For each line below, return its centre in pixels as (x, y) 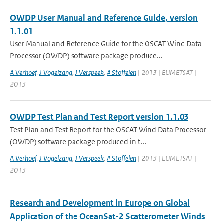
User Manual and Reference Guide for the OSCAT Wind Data (106, 44)
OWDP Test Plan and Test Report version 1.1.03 (99, 117)
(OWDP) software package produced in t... (78, 141)
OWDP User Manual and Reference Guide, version (104, 18)
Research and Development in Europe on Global (100, 203)
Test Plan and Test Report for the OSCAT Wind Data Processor (108, 129)
